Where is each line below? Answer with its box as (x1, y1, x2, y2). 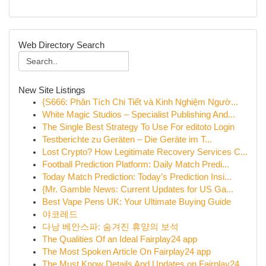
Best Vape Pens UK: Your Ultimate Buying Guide (42, 197, 231, 207)
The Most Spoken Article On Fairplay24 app (42, 247, 211, 256)
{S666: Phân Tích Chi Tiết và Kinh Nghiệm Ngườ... (42, 97, 238, 107)
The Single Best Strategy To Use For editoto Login (42, 122, 235, 132)
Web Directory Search (18, 40, 104, 50)
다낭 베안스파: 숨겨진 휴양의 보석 (42, 222, 179, 232)
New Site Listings (18, 85, 85, 95)
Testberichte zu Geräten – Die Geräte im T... (42, 135, 212, 144)
